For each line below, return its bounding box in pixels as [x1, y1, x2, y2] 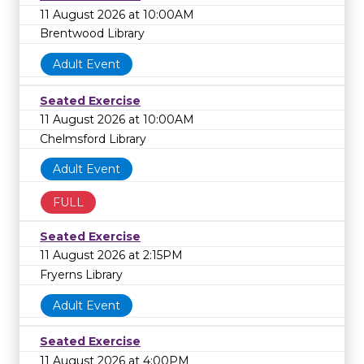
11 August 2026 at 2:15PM [40, 248, 183, 263]
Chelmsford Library [40, 131, 146, 146]
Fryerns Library [40, 267, 123, 283]
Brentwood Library [40, 26, 145, 41]
